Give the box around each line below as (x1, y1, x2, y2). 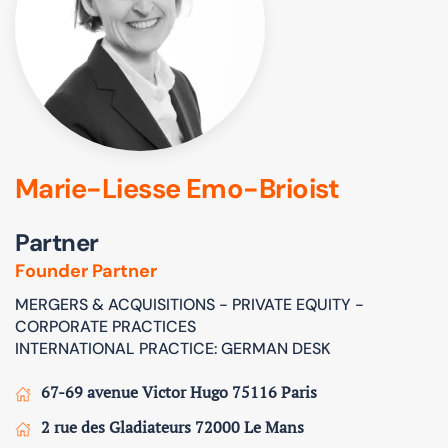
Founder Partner (15, 258, 157, 283)
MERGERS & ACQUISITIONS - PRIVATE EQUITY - (15, 293, 364, 315)
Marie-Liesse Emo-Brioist (15, 170, 340, 206)
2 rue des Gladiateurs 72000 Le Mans (41, 415, 304, 438)
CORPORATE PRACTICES (15, 315, 196, 337)
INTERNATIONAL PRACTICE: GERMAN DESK (15, 337, 331, 359)
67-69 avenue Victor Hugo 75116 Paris (41, 380, 317, 403)
